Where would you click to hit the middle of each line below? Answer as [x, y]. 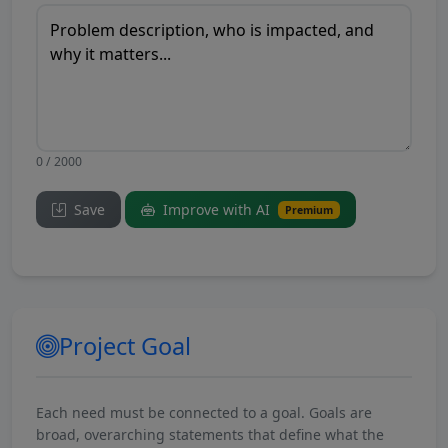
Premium [308, 210]
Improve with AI [216, 209]
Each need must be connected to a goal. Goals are [204, 412]
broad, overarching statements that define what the [210, 434]
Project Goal [125, 346]
